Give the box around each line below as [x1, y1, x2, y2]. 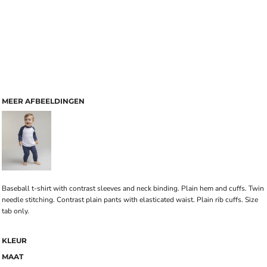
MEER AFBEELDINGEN [2, 97, 85, 105]
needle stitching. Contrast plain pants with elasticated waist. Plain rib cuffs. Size [2, 195, 258, 204]
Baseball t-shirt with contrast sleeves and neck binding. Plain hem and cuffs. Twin [2, 184, 264, 193]
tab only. [2, 206, 29, 216]
